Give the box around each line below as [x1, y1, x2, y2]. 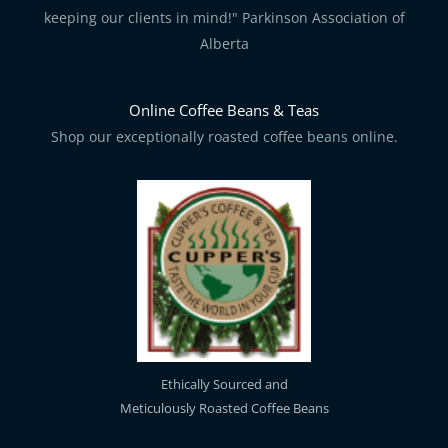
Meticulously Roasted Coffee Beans [119, 398, 329, 417]
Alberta [199, 34, 249, 54]
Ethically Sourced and [160, 374, 288, 393]
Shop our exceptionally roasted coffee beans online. [50, 127, 398, 147]
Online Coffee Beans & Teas [129, 100, 319, 121]
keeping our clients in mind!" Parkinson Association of [43, 8, 405, 28]
